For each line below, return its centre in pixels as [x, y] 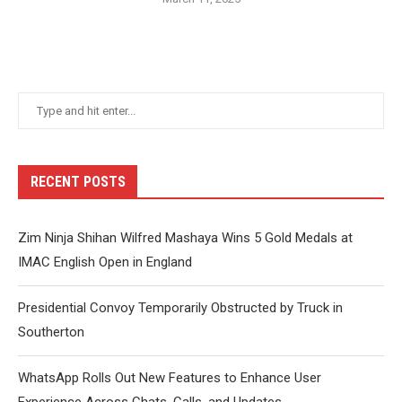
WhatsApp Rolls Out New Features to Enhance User [170, 378]
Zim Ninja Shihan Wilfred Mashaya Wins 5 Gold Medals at [185, 238]
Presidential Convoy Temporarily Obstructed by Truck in [180, 308]
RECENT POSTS [78, 182]
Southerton [51, 332]
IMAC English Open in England [105, 262]
